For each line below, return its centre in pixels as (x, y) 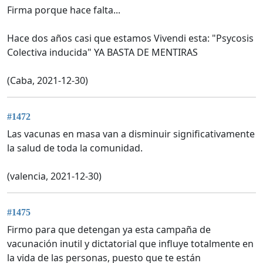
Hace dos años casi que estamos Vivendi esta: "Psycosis (130, 38)
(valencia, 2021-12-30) (54, 176)
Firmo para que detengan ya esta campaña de (109, 230)
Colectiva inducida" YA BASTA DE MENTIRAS (102, 52)
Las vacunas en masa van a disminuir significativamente (131, 134)
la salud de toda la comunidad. (75, 148)
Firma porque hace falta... (64, 10)
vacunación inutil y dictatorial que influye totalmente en (130, 244)
